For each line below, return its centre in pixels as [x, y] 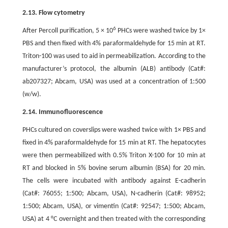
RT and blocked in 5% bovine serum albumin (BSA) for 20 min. [114, 168]
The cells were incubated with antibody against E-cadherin [114, 181]
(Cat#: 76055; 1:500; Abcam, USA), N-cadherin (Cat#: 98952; [114, 194]
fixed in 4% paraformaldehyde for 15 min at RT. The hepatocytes [114, 143]
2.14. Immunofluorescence [62, 112]
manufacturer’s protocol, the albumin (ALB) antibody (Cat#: [114, 69]
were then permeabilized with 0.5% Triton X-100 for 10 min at [114, 155]
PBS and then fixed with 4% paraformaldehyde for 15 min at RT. [114, 44]
